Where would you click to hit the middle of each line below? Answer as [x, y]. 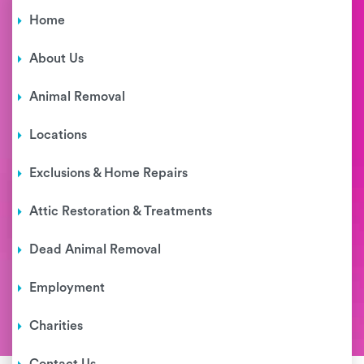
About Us [56, 58]
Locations [58, 134]
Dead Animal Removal [95, 249]
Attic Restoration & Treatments [121, 211]
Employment [67, 287]
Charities [56, 325]
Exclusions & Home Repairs [108, 173]
